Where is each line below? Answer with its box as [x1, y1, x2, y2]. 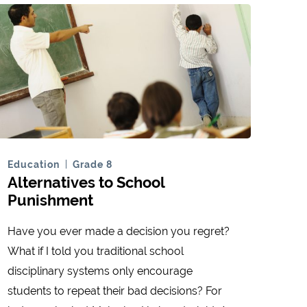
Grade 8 [73, 159, 112, 171]
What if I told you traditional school [8, 245, 184, 258]
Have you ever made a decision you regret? [8, 225, 230, 238]
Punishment [8, 191, 93, 210]
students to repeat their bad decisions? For [8, 284, 222, 298]
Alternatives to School [8, 173, 164, 192]
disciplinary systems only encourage [8, 265, 193, 278]
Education [8, 159, 60, 171]
